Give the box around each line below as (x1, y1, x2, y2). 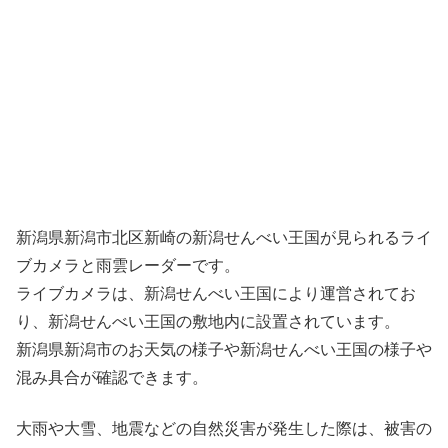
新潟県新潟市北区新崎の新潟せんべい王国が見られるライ (16, 229, 432, 247)
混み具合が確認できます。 (16, 369, 208, 387)
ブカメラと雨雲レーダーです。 (16, 257, 240, 275)
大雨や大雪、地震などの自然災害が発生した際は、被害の (16, 419, 432, 437)
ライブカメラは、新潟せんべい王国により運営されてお (16, 285, 416, 303)
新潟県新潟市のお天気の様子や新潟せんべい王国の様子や (16, 341, 432, 359)
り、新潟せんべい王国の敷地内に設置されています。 (16, 313, 400, 331)
